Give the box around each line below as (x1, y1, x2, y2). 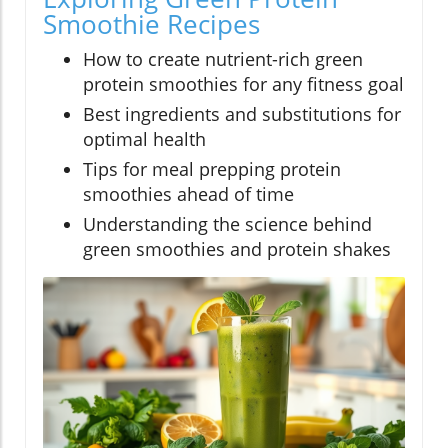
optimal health (83, 127, 206, 152)
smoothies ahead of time (83, 182, 294, 207)
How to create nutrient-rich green (83, 47, 363, 72)
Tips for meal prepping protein (83, 157, 341, 182)
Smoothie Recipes (43, 6, 260, 43)
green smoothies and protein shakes (83, 237, 391, 262)
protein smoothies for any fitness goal (83, 72, 404, 97)
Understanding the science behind (83, 212, 372, 237)
